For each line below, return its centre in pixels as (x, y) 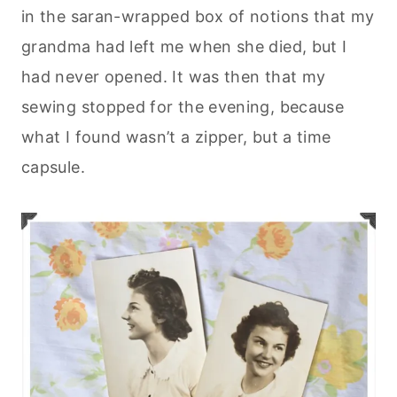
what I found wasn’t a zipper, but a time (176, 137)
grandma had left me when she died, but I (184, 47)
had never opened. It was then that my (174, 77)
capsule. (53, 167)
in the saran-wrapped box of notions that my (198, 17)
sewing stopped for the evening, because (183, 107)
